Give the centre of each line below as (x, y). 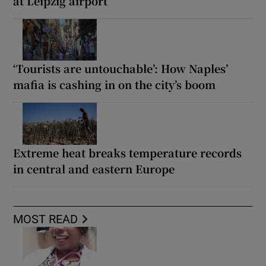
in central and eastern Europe (94, 168)
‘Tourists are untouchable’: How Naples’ (121, 69)
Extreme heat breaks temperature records (128, 152)
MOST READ (46, 219)
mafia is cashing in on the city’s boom (115, 85)
